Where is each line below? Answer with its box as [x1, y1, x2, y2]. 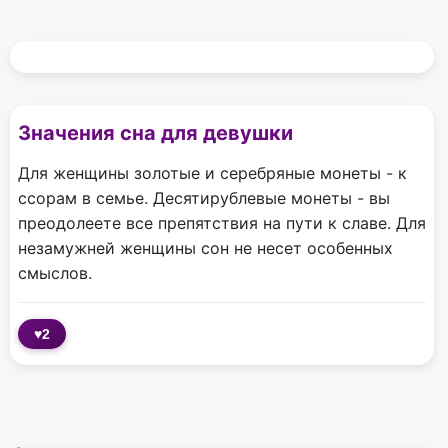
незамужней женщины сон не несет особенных [18, 238, 393, 259]
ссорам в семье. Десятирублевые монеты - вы [18, 188, 390, 209]
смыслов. [18, 263, 92, 284]
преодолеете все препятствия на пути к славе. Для [18, 213, 426, 234]
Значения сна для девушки [18, 121, 293, 146]
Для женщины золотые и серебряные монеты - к [18, 163, 407, 184]
